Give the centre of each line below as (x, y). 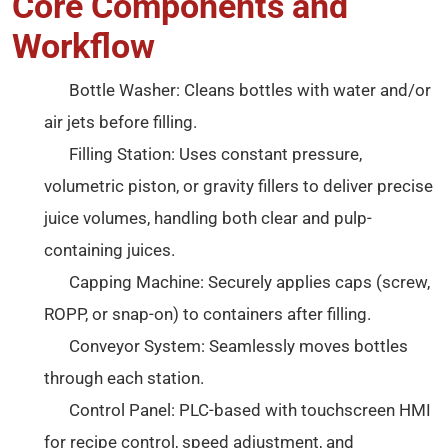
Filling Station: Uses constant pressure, (214, 154)
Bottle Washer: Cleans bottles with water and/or (248, 90)
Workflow (83, 46)
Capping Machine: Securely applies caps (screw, (248, 282)
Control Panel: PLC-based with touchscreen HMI (248, 410)
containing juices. (109, 250)
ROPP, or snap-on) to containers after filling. (207, 314)
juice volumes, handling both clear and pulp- (208, 218)
